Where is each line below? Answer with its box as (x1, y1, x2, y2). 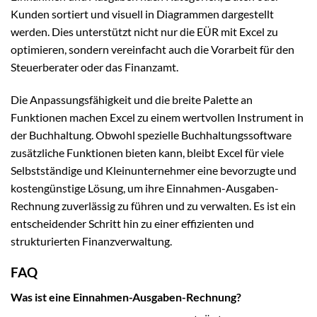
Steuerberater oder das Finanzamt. (11, 59, 178, 74)
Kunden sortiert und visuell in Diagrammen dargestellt (11, 6, 274, 21)
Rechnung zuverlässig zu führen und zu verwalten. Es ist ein (11, 198, 296, 212)
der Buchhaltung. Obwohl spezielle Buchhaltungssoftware (11, 127, 292, 142)
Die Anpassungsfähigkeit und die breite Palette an (11, 92, 253, 106)
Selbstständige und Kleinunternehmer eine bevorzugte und (11, 163, 296, 177)
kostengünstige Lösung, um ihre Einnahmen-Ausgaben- (11, 180, 279, 195)
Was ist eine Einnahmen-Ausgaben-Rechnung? (11, 289, 241, 304)
